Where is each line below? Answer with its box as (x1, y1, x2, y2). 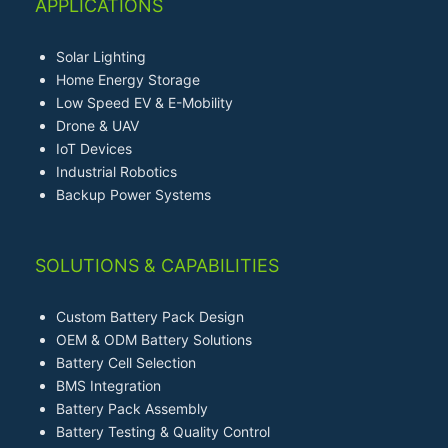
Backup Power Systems (56, 186, 211, 204)
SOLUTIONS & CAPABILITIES (35, 255, 279, 277)
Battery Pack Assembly (56, 400, 208, 418)
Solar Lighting (56, 48, 146, 66)
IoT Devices (56, 140, 132, 158)
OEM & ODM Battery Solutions (56, 331, 252, 349)
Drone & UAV (56, 117, 139, 135)
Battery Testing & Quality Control (56, 423, 270, 441)
